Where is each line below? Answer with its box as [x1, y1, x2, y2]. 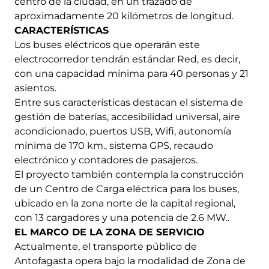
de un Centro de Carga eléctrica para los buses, [14, 183, 239, 195]
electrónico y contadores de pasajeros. [14, 154, 198, 166]
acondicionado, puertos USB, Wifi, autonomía [14, 125, 231, 137]
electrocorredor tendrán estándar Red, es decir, [14, 53, 240, 65]
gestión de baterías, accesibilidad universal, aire [14, 110, 240, 122]
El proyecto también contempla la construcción [14, 168, 244, 180]
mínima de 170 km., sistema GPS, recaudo [14, 139, 213, 151]
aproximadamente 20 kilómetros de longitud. [14, 10, 234, 22]
